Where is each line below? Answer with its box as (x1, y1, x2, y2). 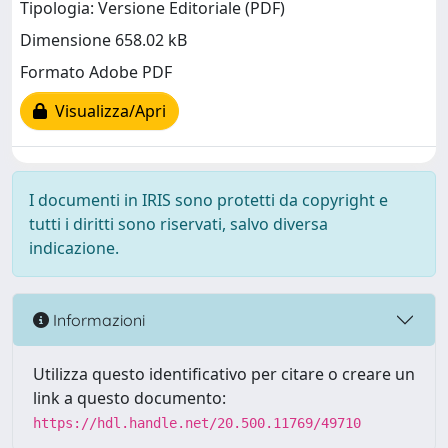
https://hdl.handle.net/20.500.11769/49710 (33, 415, 361, 431)
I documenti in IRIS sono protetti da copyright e (29, 189, 388, 211)
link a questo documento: (33, 387, 226, 409)
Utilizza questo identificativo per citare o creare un (33, 363, 415, 385)
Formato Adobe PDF (20, 61, 172, 84)
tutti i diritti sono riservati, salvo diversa (29, 213, 328, 235)
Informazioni (49, 309, 145, 330)
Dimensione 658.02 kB (20, 29, 187, 52)
